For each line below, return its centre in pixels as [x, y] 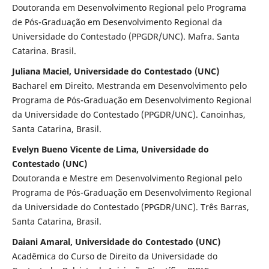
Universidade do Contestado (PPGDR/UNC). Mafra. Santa [125, 37]
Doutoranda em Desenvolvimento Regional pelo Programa [129, 8]
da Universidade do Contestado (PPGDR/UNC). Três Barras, [130, 207]
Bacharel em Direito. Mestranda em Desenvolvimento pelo [129, 86]
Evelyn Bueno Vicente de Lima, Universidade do [110, 150]
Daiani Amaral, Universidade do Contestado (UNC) [116, 242]
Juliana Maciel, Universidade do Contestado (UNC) [115, 71]
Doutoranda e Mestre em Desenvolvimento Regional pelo [127, 178]
